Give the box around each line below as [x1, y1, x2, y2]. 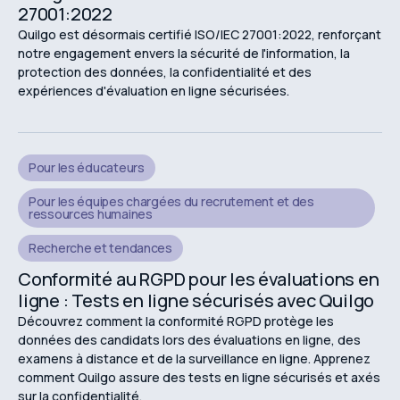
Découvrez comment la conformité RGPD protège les [18, 312, 334, 330]
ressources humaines [29, 205, 153, 223]
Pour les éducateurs [29, 159, 145, 177]
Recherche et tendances [29, 239, 172, 257]
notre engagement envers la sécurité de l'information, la [18, 45, 350, 62]
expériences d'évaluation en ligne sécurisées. [18, 82, 289, 100]
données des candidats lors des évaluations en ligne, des [18, 331, 361, 349]
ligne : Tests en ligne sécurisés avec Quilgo [18, 288, 375, 313]
